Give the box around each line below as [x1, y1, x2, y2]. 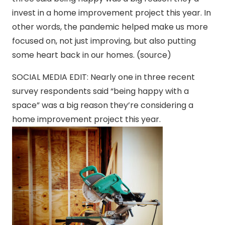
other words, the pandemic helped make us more [12, 21, 208, 33]
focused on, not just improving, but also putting [12, 35, 196, 47]
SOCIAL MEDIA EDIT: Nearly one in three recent [12, 71, 195, 83]
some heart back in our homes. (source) [12, 49, 171, 61]
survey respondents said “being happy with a [12, 85, 189, 97]
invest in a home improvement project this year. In [12, 7, 211, 19]
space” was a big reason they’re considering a [12, 99, 193, 111]
